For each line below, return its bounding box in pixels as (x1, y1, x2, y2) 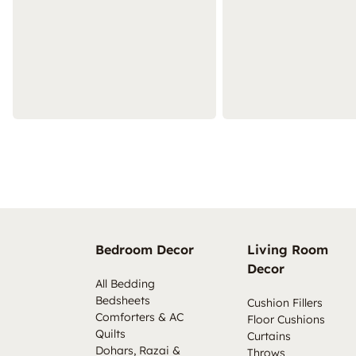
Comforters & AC (95, 310, 184, 325)
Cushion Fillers (246, 296, 323, 311)
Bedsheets (95, 293, 150, 308)
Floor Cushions (246, 312, 325, 327)
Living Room (246, 242, 328, 258)
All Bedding (95, 277, 155, 292)
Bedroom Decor (95, 242, 194, 258)
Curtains (246, 329, 291, 344)
